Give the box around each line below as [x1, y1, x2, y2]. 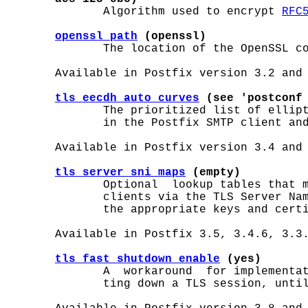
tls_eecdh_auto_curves [55, 92, 199, 104]
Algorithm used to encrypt [7, 5, 282, 18]
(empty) [186, 166, 241, 179]
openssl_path [55, 30, 137, 43]
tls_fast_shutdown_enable [55, 253, 220, 265]
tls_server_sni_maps [55, 166, 186, 179]
